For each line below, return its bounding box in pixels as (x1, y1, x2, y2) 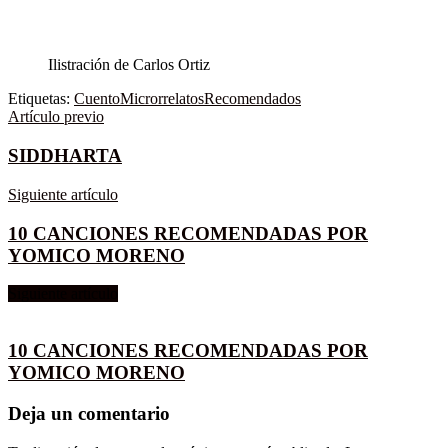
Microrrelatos (120, 90, 204, 108)
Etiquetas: (8, 90, 70, 108)
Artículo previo (8, 108, 104, 126)
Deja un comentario (8, 402, 170, 424)
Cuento (74, 90, 120, 108)
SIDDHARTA (8, 145, 122, 167)
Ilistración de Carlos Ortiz (48, 56, 210, 74)
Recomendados (204, 90, 301, 108)
